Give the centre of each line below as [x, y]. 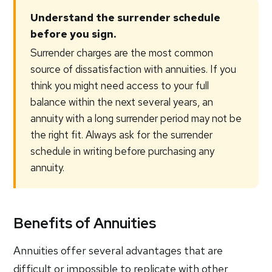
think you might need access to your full [120, 86]
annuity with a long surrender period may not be [136, 118]
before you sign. [73, 34]
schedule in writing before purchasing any [123, 151]
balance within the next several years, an [122, 102]
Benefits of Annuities [85, 223]
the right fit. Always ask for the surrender [122, 135]
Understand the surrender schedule [126, 18]
